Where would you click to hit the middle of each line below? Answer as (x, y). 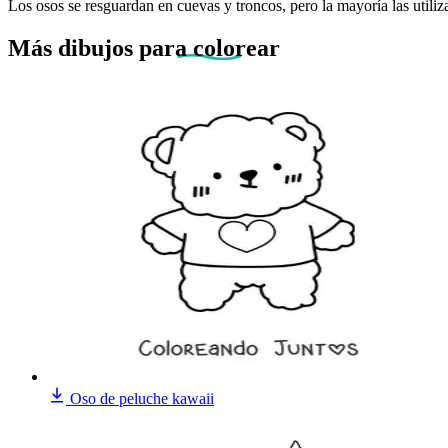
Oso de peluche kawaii (142, 398)
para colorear (209, 47)
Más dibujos (73, 47)
